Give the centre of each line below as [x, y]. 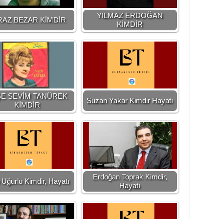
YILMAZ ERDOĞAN [130, 15]
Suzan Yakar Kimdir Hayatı [130, 100]
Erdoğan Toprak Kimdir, [130, 177]
